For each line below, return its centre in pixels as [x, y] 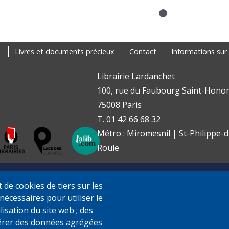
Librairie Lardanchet [136, 76]
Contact [143, 51]
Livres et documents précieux [65, 51]
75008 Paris [119, 105]
